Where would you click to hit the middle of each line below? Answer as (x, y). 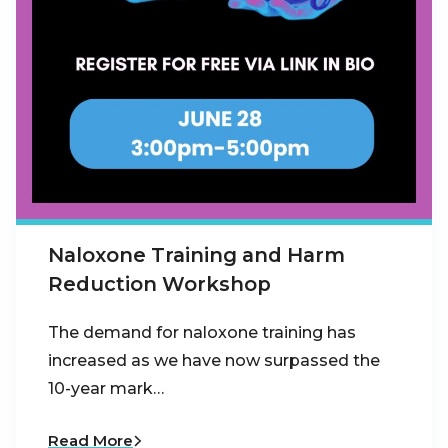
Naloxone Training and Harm (196, 255)
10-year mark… (106, 389)
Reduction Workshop (159, 284)
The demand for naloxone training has (202, 333)
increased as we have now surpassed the (214, 361)
